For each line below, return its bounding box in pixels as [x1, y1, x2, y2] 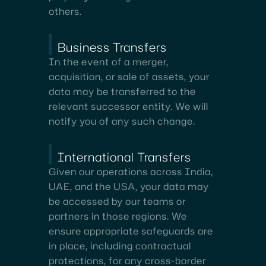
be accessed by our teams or [49, 194, 186, 208]
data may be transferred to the [49, 84, 196, 98]
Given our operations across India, [49, 164, 213, 178]
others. [49, 4, 82, 18]
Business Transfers [58, 38, 167, 55]
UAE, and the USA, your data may [49, 179, 209, 193]
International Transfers [58, 148, 191, 165]
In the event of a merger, [49, 55, 169, 68]
